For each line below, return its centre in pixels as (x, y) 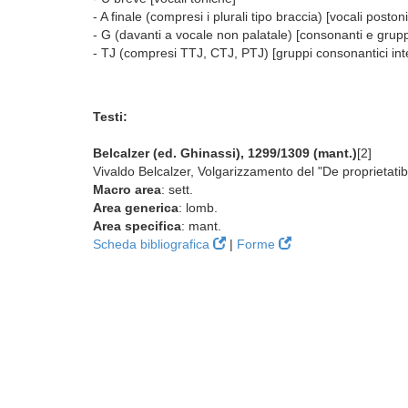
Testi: (110, 117)
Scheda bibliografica (153, 244)
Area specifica (137, 226)
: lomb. (198, 208)
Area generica (136, 208)
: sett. (177, 189)
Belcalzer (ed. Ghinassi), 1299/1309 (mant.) (225, 153)
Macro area (127, 189)
